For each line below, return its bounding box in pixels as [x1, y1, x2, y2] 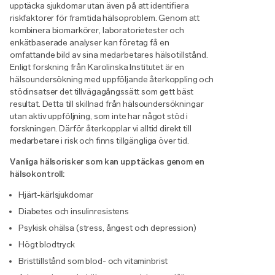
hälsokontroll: [10, 168, 66, 179]
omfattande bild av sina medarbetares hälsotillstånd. [10, 49, 208, 60]
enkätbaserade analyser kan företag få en [10, 37, 169, 48]
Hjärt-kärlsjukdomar [18, 189, 94, 200]
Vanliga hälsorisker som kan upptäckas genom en [10, 156, 204, 167]
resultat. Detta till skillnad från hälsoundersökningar [10, 98, 204, 109]
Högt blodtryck [18, 239, 76, 250]
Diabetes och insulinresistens [18, 206, 129, 217]
